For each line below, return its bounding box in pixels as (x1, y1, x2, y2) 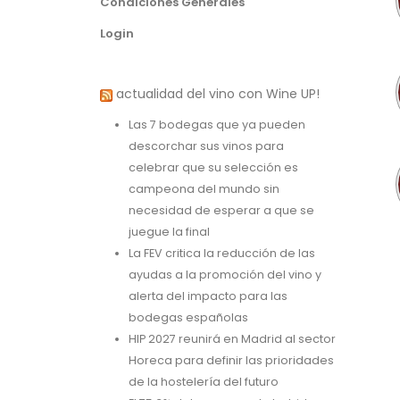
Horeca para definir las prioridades (129, 353, 334, 369)
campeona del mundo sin (129, 181, 279, 197)
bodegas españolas (129, 310, 248, 326)
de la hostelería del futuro (129, 374, 279, 390)
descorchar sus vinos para (129, 138, 284, 154)
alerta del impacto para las (129, 288, 287, 304)
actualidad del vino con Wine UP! (116, 85, 320, 104)
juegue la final (129, 224, 210, 240)
